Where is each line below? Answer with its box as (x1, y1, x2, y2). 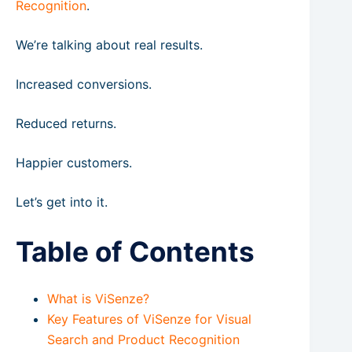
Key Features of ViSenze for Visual (47, 310, 251, 327)
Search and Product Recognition (47, 331, 240, 347)
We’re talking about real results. (16, 37, 203, 53)
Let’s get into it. (16, 194, 108, 210)
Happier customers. (16, 155, 132, 170)
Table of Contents (16, 235, 255, 268)
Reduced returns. (16, 115, 116, 131)
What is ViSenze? (47, 290, 149, 306)
